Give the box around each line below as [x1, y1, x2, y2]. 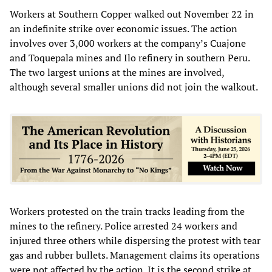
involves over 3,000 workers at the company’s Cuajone [10, 36, 246, 50]
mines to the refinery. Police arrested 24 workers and [10, 219, 237, 233]
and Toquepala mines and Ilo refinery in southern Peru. [10, 50, 250, 64]
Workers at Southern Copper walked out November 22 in [10, 7, 254, 21]
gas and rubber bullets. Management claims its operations [10, 248, 260, 262]
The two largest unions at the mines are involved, [10, 65, 224, 79]
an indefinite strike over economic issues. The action [10, 21, 237, 35]
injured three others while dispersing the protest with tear [10, 233, 260, 247]
